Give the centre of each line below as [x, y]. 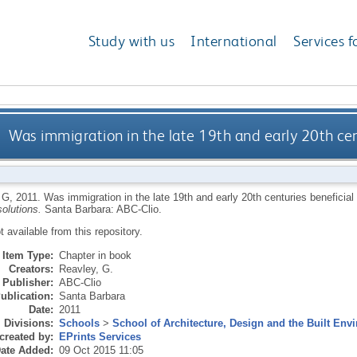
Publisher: [27, 282]
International [234, 41]
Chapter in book [95, 255]
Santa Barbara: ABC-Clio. [103, 209]
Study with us [131, 41]
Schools [79, 323]
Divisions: [28, 323]
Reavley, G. [86, 269]
